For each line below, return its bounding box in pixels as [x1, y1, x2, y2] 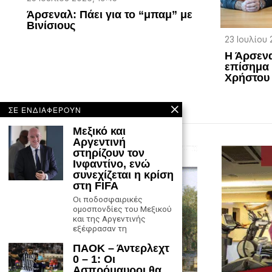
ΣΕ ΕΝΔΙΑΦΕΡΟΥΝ [8, 104, 81, 115]
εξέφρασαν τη [73, 223, 127, 233]
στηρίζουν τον [73, 147, 144, 159]
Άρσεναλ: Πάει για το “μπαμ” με [27, 8, 193, 21]
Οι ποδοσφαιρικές [73, 194, 143, 204]
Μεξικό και [73, 125, 126, 137]
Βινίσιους [27, 19, 76, 32]
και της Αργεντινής [73, 214, 146, 223]
